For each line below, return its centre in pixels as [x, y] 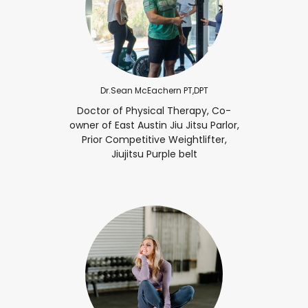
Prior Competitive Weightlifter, [154, 139]
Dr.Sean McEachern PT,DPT [154, 90]
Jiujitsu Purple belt [154, 154]
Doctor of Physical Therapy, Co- [154, 110]
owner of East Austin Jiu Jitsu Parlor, [154, 125]
